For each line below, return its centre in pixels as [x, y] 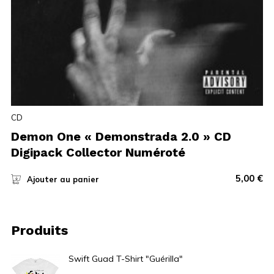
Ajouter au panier [63, 179]
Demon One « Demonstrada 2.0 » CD [121, 136]
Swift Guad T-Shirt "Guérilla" [125, 258]
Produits [39, 230]
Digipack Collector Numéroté [98, 152]
